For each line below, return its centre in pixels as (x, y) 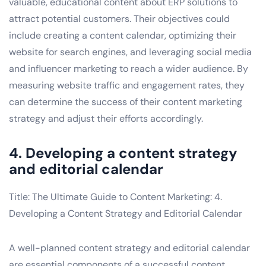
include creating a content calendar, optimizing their (123, 35)
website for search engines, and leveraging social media (130, 52)
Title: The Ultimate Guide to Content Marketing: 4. (115, 197)
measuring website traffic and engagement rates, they (127, 85)
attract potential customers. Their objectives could (119, 18)
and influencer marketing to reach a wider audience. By (129, 68)
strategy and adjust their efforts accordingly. (106, 118)
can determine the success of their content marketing (126, 102)
